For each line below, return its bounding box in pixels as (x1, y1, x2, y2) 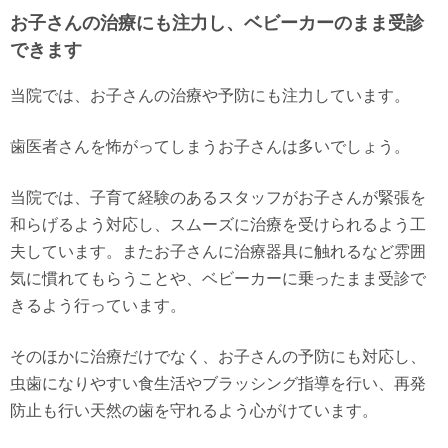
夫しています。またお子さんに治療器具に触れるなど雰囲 (10, 243, 426, 260)
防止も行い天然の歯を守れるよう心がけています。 (10, 402, 378, 419)
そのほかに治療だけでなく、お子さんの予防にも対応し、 (10, 348, 426, 365)
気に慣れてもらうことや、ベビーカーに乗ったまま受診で (10, 270, 426, 287)
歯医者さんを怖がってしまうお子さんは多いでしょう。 (10, 138, 410, 155)
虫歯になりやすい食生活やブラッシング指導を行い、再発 (10, 375, 426, 392)
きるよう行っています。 (10, 297, 186, 314)
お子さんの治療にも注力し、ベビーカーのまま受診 (10, 13, 424, 33)
